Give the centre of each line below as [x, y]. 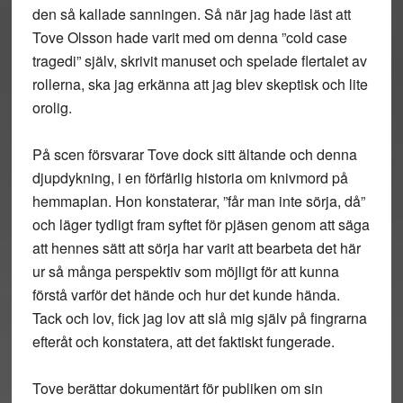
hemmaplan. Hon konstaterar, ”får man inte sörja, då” [198, 201]
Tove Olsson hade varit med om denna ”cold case [189, 37]
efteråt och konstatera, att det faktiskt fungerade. [183, 341]
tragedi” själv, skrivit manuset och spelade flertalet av [199, 61]
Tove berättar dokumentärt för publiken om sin [177, 388]
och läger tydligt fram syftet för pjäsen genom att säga [201, 224]
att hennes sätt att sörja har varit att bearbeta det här [196, 248]
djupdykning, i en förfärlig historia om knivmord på [190, 178]
